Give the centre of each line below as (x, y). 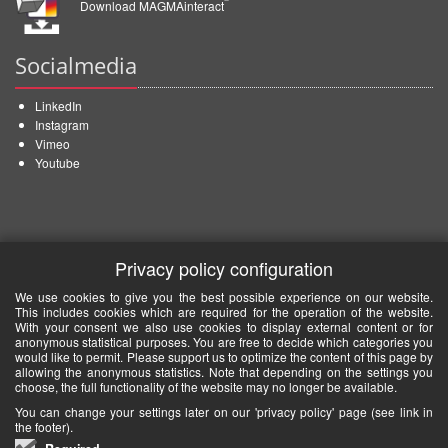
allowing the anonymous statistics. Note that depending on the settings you (224, 371)
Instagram (62, 124)
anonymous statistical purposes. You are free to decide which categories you (224, 341)
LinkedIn (58, 105)
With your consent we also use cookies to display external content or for (224, 326)
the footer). (44, 426)
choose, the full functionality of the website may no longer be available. (206, 386)
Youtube (57, 162)
